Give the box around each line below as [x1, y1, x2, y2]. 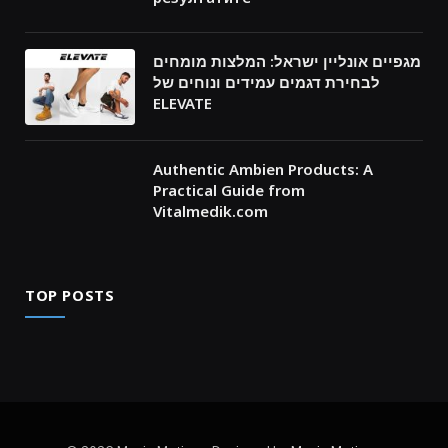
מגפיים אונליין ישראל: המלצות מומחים [153, 50, 421, 71]
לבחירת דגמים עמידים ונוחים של [153, 71, 380, 92]
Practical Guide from [153, 179, 305, 200]
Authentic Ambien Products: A [153, 158, 373, 179]
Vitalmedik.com [153, 200, 268, 221]
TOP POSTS [25, 284, 115, 305]
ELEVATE [153, 92, 212, 113]
